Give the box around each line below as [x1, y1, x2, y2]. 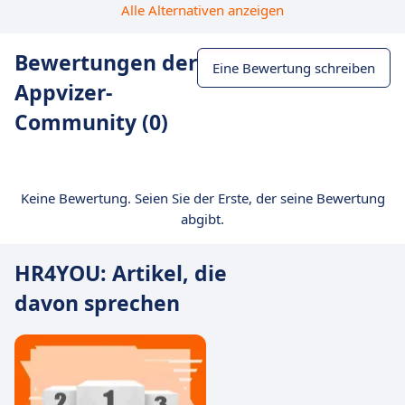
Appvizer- [14, 78, 112, 107]
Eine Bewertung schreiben [212, 59, 375, 77]
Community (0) [14, 108, 168, 137]
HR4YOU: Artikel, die [14, 259, 227, 287]
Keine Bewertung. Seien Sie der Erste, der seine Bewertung [20, 189, 385, 207]
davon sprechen [14, 288, 180, 317]
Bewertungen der [14, 48, 197, 77]
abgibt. [181, 210, 224, 228]
